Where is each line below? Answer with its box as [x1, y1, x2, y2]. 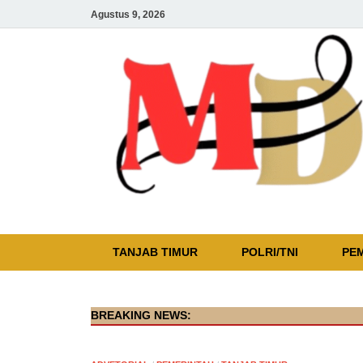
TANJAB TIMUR [113, 246, 198, 259]
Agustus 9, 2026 [91, 8, 165, 20]
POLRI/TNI [241, 246, 298, 259]
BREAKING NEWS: [91, 308, 191, 322]
